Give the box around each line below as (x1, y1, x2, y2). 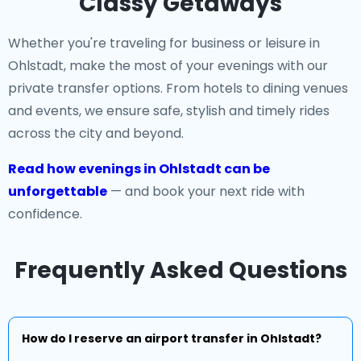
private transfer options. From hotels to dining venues (8, 79, 348, 98)
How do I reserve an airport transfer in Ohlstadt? (22, 330, 322, 346)
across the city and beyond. (8, 124, 184, 143)
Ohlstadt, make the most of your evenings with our (8, 56, 328, 75)
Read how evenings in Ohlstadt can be (8, 160, 270, 178)
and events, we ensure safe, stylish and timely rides (8, 102, 330, 120)
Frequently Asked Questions (14, 255, 347, 286)
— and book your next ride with (107, 182, 305, 201)
